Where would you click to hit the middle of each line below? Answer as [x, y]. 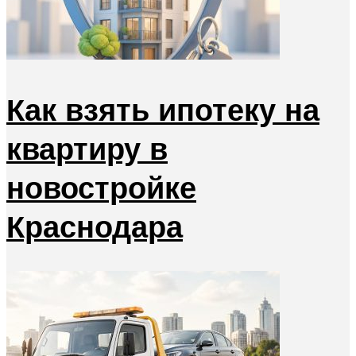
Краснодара [95, 226]
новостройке [101, 187]
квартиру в [87, 148]
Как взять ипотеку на [163, 109]
